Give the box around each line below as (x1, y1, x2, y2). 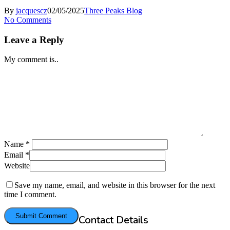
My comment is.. (4, 54, 59, 64)
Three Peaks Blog (84, 6, 142, 15)
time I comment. (4, 189, 56, 199)
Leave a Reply (4, 34, 64, 45)
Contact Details (79, 213, 148, 227)
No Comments (4, 15, 51, 25)
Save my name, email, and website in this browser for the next (14, 180, 215, 189)
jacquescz (16, 6, 47, 15)
